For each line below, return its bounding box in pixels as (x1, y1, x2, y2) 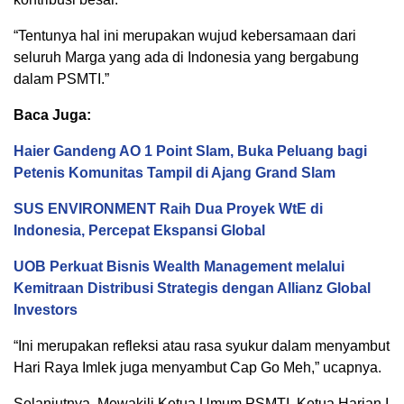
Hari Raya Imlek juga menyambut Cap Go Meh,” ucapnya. (14, 360, 381, 375)
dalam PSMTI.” (14, 71, 109, 87)
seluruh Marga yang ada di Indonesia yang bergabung (14, 50, 359, 65)
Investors (14, 302, 78, 317)
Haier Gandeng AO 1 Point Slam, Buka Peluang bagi (14, 143, 367, 159)
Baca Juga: (14, 107, 91, 123)
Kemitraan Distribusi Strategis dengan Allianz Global (14, 280, 371, 296)
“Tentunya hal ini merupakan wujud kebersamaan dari (14, 28, 356, 43)
